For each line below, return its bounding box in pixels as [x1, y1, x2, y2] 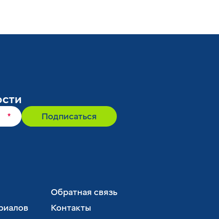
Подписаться [42, 111, 97, 122]
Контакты [51, 203, 91, 213]
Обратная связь [51, 187, 117, 197]
